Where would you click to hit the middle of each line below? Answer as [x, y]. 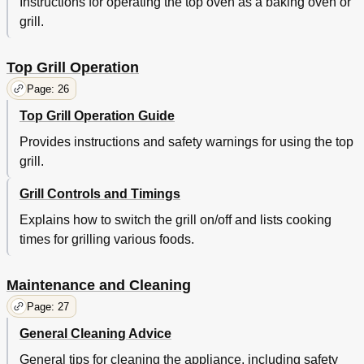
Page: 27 [48, 306]
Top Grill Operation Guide [97, 116]
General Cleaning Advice [95, 334]
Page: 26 [48, 89]
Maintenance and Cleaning [99, 286]
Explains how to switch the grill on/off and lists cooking [175, 220]
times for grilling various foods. [107, 240]
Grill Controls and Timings [100, 194]
